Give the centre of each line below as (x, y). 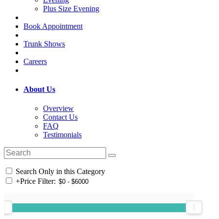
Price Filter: (38, 181)
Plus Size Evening (71, 8)
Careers (35, 61)
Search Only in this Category (59, 172)
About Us (39, 89)
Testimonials (62, 135)
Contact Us (60, 117)
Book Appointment (53, 26)
